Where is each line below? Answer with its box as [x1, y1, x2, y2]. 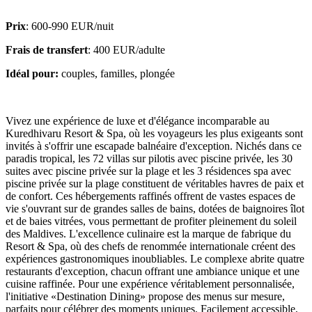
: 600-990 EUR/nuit [26, 19, 114, 32]
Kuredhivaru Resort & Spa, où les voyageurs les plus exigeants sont [6, 127, 303, 139]
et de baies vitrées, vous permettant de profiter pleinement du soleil [6, 214, 297, 227]
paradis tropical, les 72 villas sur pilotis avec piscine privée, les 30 [6, 152, 292, 164]
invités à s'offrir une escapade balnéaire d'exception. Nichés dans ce [6, 139, 302, 152]
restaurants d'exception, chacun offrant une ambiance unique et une [6, 265, 299, 277]
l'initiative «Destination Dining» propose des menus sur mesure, [6, 290, 285, 302]
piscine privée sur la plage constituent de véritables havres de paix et [6, 177, 304, 189]
